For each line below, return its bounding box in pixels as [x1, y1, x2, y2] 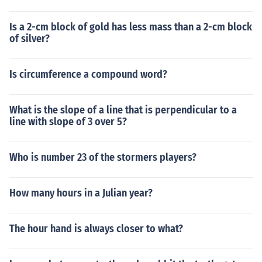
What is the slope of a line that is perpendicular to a [9, 104, 237, 116]
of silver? [9, 32, 50, 45]
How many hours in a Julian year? [9, 187, 153, 199]
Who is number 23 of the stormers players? [9, 151, 196, 164]
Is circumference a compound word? [9, 68, 167, 81]
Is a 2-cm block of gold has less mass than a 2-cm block [9, 20, 252, 33]
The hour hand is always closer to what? [9, 222, 183, 235]
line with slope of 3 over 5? [9, 115, 127, 128]
